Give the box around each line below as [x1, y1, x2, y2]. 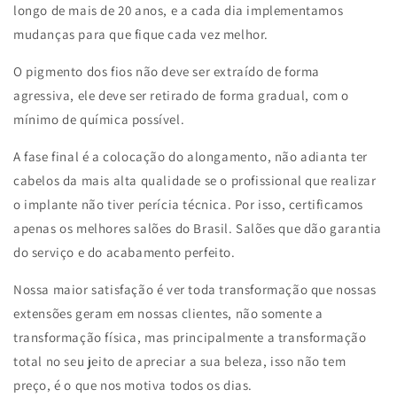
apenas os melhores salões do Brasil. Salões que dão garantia [13, 220, 383, 237]
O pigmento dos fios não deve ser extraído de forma [13, 63, 321, 80]
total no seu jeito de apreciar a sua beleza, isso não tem [13, 353, 346, 370]
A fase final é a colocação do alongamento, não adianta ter [13, 148, 368, 165]
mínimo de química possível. [13, 111, 185, 128]
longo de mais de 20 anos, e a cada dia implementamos [13, 2, 344, 19]
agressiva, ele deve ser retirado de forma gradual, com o [13, 87, 349, 104]
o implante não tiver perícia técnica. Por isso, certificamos [13, 196, 364, 213]
